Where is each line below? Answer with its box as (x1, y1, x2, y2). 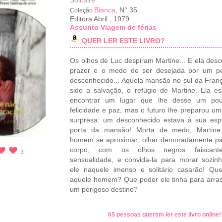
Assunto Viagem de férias (70, 23, 157, 31)
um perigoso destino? (70, 185, 138, 193)
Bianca (94, 6, 115, 14)
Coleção (70, 7, 94, 14)
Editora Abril (70, 15, 110, 23)
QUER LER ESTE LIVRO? (82, 37, 165, 45)
